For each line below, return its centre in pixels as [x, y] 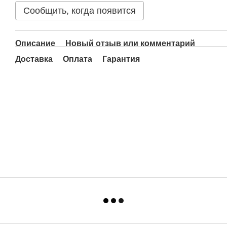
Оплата [78, 59]
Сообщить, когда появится [80, 11]
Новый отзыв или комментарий [130, 43]
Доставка [34, 59]
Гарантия [121, 59]
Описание [35, 43]
